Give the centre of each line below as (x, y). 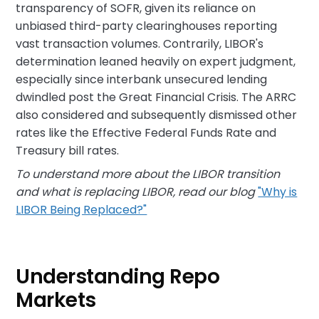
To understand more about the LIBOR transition (148, 174)
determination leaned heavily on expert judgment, (156, 62)
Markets (56, 300)
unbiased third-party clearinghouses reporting (147, 26)
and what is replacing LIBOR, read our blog (137, 192)
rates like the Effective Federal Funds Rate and (146, 133)
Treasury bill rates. (68, 151)
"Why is (278, 192)
